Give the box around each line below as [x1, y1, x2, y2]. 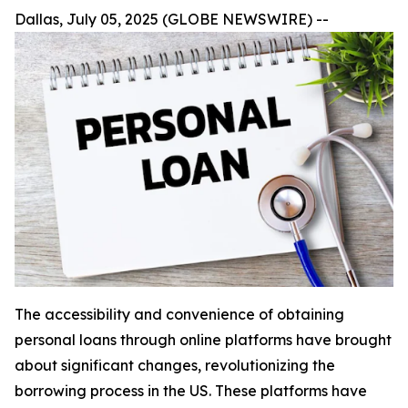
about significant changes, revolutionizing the [15, 356, 335, 375]
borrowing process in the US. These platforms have [15, 382, 367, 401]
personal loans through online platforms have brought [15, 331, 392, 350]
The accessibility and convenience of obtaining [15, 305, 344, 324]
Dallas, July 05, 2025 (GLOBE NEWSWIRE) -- [15, 10, 329, 28]
